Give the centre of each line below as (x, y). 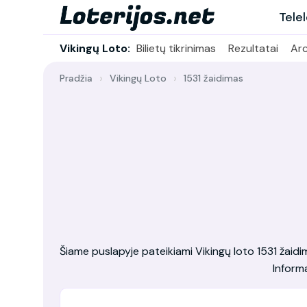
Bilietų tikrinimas (176, 48)
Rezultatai (253, 48)
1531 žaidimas (213, 78)
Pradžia (76, 78)
